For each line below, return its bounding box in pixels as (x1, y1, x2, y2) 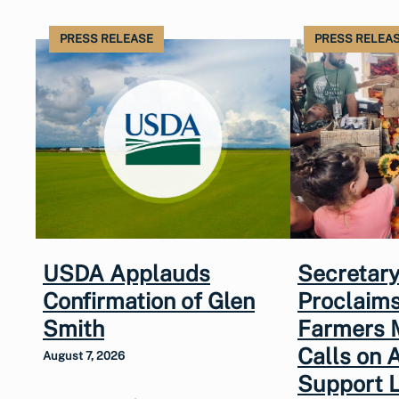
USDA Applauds (43, 260, 210, 288)
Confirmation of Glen (43, 288, 255, 315)
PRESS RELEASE (60, 31, 153, 45)
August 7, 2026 (43, 349, 125, 363)
